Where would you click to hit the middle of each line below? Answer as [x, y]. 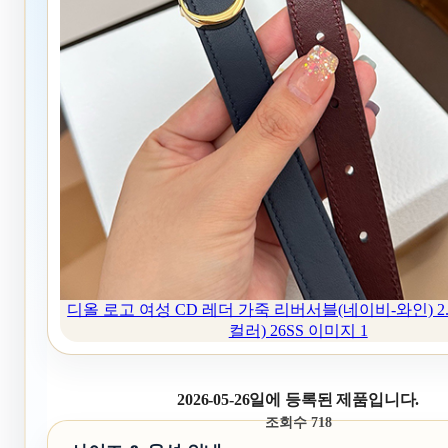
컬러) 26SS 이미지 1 [298, 331]
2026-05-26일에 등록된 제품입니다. [298, 400]
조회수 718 [298, 423]
